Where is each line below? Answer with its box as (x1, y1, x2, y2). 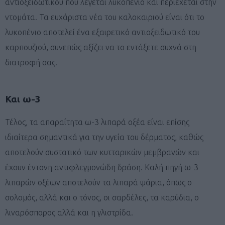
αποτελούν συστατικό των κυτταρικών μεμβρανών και (5, 147, 199, 157)
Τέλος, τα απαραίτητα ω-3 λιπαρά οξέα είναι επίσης (5, 117, 189, 127)
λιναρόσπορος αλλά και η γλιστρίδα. (5, 207, 133, 217)
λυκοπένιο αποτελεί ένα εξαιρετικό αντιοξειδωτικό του (5, 27, 200, 37)
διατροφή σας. (5, 57, 57, 67)
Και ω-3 (5, 93, 41, 104)
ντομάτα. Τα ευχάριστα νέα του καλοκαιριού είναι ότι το (5, 12, 204, 22)
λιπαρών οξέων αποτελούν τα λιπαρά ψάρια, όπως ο (5, 177, 192, 187)
